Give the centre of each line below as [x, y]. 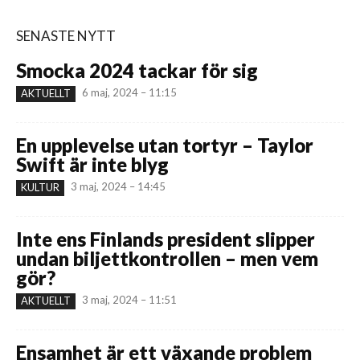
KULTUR [40, 188]
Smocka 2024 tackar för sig [137, 71]
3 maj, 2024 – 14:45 [118, 187]
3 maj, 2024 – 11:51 [129, 300]
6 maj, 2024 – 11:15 [129, 93]
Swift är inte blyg [92, 165]
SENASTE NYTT [66, 36]
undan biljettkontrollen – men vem [167, 259]
